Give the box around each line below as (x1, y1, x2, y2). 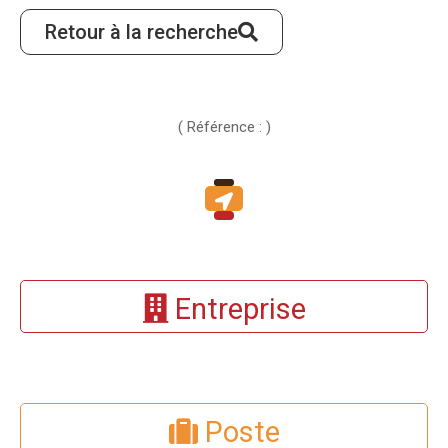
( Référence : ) (177, 118, 271, 137)
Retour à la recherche (45, 20, 238, 45)
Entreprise (167, 292, 306, 327)
